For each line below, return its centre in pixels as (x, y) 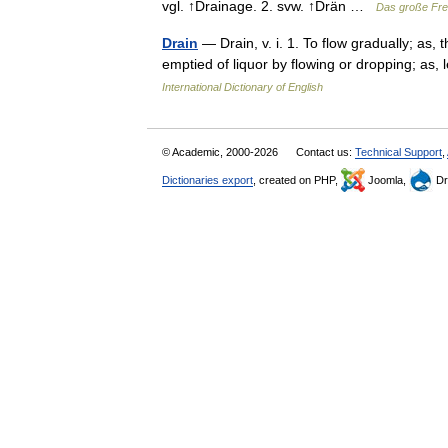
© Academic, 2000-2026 (221, 152)
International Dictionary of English (242, 87)
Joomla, (387, 180)
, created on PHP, (297, 180)
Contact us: (325, 152)
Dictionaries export (207, 180)
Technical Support (398, 152)
